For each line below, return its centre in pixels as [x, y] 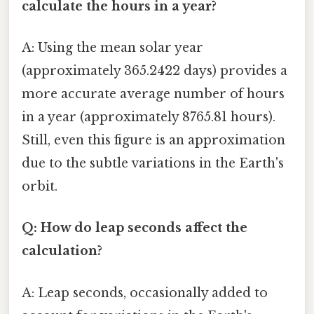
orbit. [40, 187]
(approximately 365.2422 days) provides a [155, 71]
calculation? [62, 251]
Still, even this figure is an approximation [153, 141]
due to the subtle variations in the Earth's [153, 164]
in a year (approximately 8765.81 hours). [149, 117]
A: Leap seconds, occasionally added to [145, 293]
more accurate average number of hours [153, 94]
